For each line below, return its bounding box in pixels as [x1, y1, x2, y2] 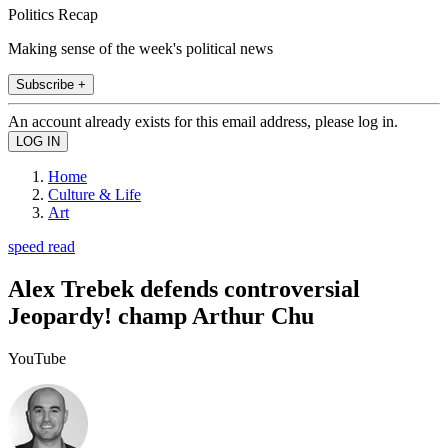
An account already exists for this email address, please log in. [8, 112, 398, 130]
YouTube [8, 349, 66, 367]
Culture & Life [48, 185, 141, 203]
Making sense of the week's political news [8, 39, 273, 57]
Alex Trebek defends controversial [8, 275, 360, 302]
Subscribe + [16, 76, 86, 92]
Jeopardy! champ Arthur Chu [8, 302, 314, 329]
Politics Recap [8, 5, 98, 23]
